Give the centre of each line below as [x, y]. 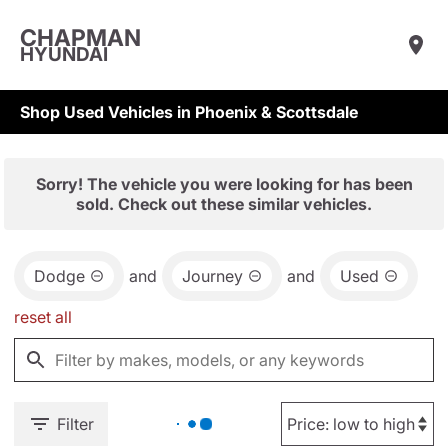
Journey [212, 276]
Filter [75, 424]
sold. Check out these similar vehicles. [224, 204]
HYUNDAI [64, 54]
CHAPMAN [80, 37]
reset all [43, 317]
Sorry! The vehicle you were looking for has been [224, 184]
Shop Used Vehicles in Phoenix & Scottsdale [189, 112]
